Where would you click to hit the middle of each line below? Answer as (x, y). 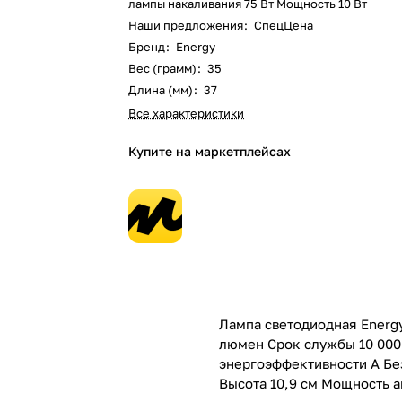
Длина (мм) (162, 90)
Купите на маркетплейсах (210, 151)
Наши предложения (188, 25)
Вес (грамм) (164, 68)
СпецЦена (284, 25)
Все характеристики (187, 113)
